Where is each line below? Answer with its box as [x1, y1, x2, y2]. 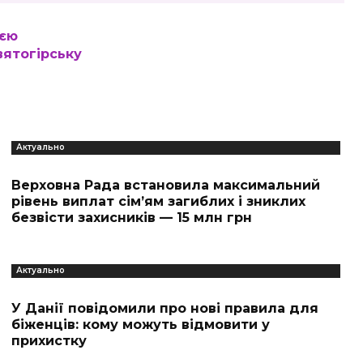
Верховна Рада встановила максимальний [11, 177, 320, 193]
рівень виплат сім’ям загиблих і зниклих [11, 194, 305, 209]
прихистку [11, 333, 87, 348]
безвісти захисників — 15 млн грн [11, 210, 252, 225]
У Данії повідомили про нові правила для [11, 301, 318, 316]
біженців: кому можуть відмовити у [11, 317, 270, 332]
